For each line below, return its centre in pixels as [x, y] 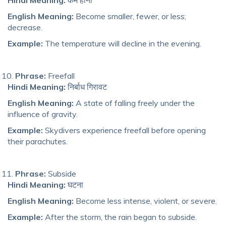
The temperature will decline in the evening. [122, 43]
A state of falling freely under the [134, 103]
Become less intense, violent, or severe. [145, 201]
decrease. [25, 27]
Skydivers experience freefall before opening [124, 130]
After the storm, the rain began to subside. [120, 217]
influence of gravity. [43, 114]
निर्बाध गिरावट [86, 87]
